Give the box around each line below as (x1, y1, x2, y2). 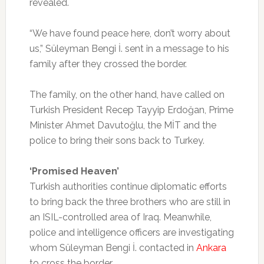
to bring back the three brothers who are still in (29, 196, 230, 208)
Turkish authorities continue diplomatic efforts (29, 181, 227, 193)
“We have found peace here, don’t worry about (29, 28, 230, 39)
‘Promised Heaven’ (29, 166, 119, 177)
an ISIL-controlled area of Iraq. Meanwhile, (29, 212, 212, 223)
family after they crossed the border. (29, 58, 187, 70)
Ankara (196, 242, 226, 254)
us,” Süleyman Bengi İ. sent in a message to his (29, 43, 229, 55)
